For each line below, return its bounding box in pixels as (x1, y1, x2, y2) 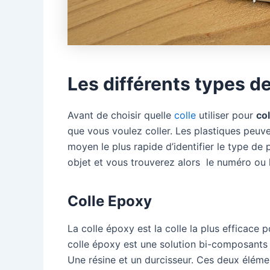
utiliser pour (196, 109, 256, 122)
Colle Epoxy (67, 192, 152, 210)
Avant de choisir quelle (67, 109, 174, 122)
